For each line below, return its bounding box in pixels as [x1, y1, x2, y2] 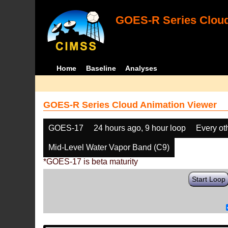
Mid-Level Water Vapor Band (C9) [48, 143, 170, 152]
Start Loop [192, 175, 226, 183]
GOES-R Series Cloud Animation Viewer [43, 100, 217, 110]
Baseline [85, 64, 116, 72]
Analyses [125, 64, 158, 72]
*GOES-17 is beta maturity [43, 157, 138, 166]
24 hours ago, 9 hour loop [94, 124, 186, 132]
